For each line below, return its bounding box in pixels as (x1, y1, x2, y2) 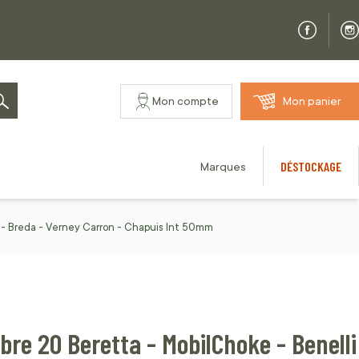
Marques (200, 160, 246, 174)
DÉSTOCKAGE (280, 159, 341, 175)
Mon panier (283, 95, 341, 108)
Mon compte (152, 95, 219, 108)
